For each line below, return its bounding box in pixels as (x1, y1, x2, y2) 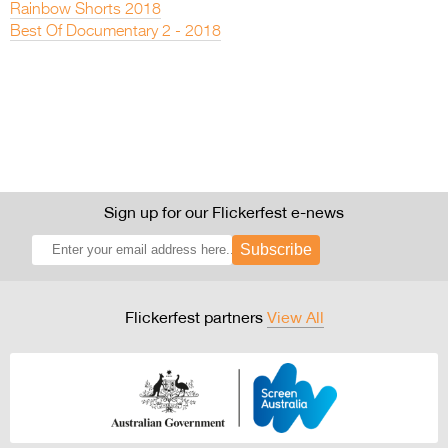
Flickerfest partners (124, 307, 267, 328)
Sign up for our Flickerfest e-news (104, 202, 344, 223)
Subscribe (239, 241, 312, 259)
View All (266, 307, 324, 328)
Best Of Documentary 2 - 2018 (10, 24, 221, 41)
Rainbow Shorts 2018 (10, 2, 161, 19)
